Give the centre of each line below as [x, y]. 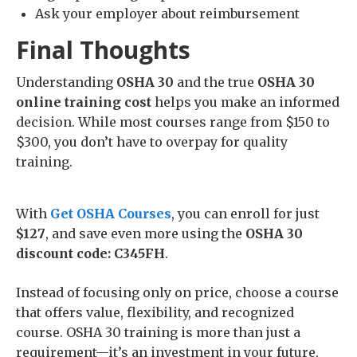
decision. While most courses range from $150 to [173, 122]
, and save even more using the [145, 234]
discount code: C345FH [90, 254]
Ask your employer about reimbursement [167, 14]
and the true [216, 82]
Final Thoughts [103, 50]
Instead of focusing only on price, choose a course [177, 293]
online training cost [84, 102]
